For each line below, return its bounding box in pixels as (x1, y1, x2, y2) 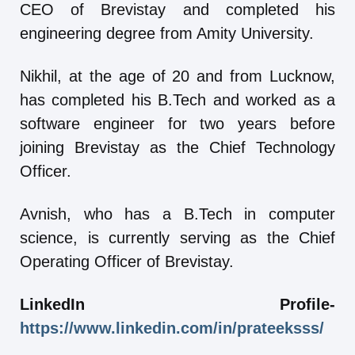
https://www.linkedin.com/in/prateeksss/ (20, 319, 324, 338)
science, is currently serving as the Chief (20, 229, 335, 247)
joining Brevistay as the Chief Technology (20, 139, 335, 157)
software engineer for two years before (20, 115, 335, 133)
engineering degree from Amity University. (20, 25, 314, 43)
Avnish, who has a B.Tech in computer (20, 205, 335, 223)
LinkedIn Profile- (20, 296, 335, 314)
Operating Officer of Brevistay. (20, 253, 234, 271)
